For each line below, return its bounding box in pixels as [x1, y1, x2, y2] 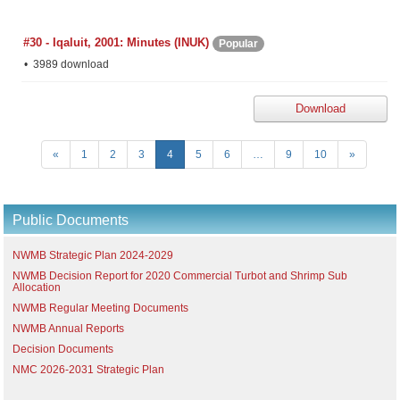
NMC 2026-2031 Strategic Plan [12, 363, 164, 376]
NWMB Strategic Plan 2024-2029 [12, 249, 173, 262]
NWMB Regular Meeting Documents [12, 302, 188, 314]
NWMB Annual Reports [12, 322, 124, 335]
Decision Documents [12, 343, 113, 355]
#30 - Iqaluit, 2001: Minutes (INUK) [23, 36, 209, 50]
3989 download [30, 58, 109, 71]
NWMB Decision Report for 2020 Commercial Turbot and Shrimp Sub [12, 270, 347, 282]
